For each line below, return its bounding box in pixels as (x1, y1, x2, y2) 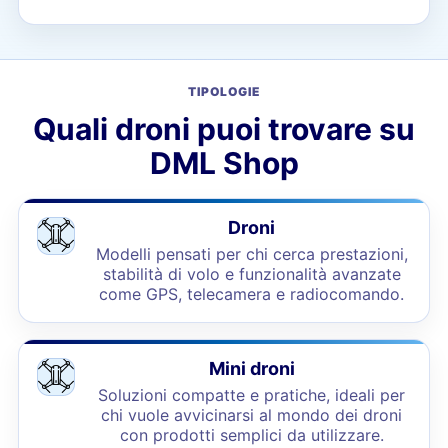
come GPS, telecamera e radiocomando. (99, 284, 405, 304)
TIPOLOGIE (188, 84, 260, 99)
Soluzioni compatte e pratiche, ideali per (98, 385, 406, 405)
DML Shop (149, 145, 299, 181)
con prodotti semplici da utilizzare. (119, 425, 384, 445)
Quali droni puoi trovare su (33, 111, 415, 147)
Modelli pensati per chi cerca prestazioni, (95, 244, 408, 264)
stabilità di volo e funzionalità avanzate (102, 264, 401, 284)
